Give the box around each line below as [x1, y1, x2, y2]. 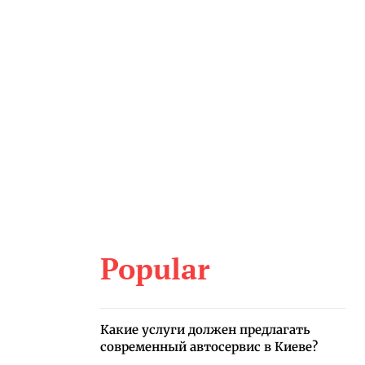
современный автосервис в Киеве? [99, 339, 318, 354]
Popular [99, 249, 210, 288]
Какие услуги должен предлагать [99, 322, 310, 337]
